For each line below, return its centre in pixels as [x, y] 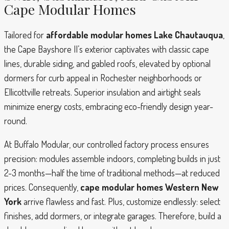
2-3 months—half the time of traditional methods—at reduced [112, 173]
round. [16, 121]
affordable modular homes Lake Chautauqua [134, 35]
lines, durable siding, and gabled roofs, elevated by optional [107, 64]
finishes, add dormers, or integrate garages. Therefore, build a [113, 216]
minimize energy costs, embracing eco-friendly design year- [109, 107]
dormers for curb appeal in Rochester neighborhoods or [103, 78]
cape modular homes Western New [149, 187]
